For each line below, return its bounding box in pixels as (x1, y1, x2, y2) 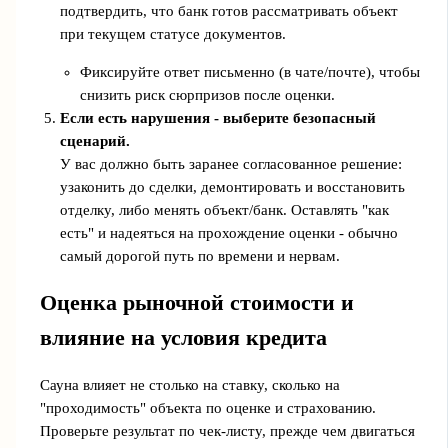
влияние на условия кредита (39, 325, 327, 350)
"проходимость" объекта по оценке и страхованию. (39, 400, 376, 417)
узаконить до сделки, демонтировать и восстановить (59, 178, 405, 195)
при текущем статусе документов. (59, 26, 286, 43)
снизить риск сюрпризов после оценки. (79, 86, 335, 103)
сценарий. (59, 132, 130, 149)
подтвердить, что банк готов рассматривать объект (59, 3, 398, 20)
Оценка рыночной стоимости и (39, 290, 354, 315)
